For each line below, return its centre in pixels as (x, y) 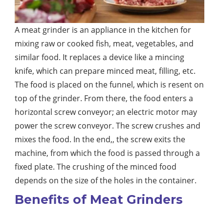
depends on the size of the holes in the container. (106, 181)
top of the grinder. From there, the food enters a (104, 99)
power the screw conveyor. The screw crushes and (108, 126)
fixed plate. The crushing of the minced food (96, 167)
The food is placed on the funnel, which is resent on (109, 85)
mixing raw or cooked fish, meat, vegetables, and (104, 44)
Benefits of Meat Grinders (99, 200)
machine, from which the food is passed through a (107, 153)
